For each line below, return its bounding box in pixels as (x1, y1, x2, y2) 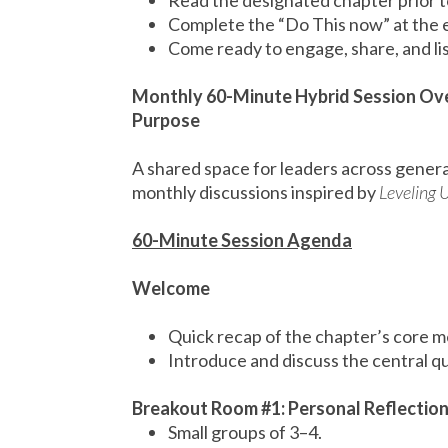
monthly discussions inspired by (132, 181, 379, 203)
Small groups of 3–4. (168, 421, 325, 443)
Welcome (132, 277, 213, 299)
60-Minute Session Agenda (132, 229, 352, 251)
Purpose (132, 109, 203, 131)
